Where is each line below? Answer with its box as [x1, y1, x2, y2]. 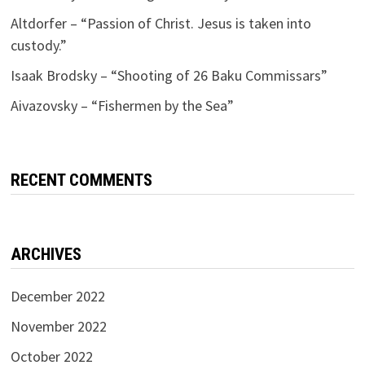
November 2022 [10, 316, 107, 336]
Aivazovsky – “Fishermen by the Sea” [10, 95, 234, 115]
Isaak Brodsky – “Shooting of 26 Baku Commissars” [10, 65, 328, 85]
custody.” [10, 35, 67, 55]
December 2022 [10, 286, 105, 306]
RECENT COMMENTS [10, 169, 152, 190]
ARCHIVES [10, 244, 81, 264]
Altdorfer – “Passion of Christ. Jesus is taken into [10, 13, 311, 33]
